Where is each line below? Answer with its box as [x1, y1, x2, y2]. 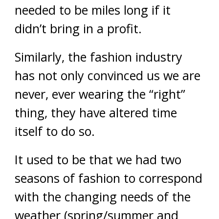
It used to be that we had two [15, 151, 181, 168]
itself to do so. [15, 123, 95, 140]
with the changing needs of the [15, 188, 191, 205]
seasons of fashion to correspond [15, 170, 202, 187]
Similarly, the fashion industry [15, 48, 182, 66]
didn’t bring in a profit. [15, 20, 142, 37]
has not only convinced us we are [15, 67, 200, 84]
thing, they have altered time [15, 104, 177, 121]
